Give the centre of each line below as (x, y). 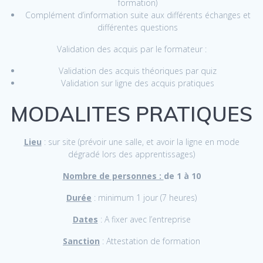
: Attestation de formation (150, 241)
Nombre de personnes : (113, 176)
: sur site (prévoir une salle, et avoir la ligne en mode (140, 142)
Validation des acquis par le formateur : (131, 49)
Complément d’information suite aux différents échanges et (138, 15)
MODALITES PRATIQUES (131, 114)
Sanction (81, 241)
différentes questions (138, 28)
